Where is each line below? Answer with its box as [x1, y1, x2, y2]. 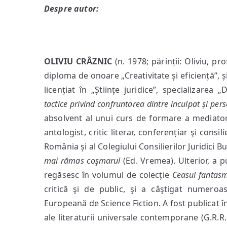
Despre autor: [44, 3, 99, 14]
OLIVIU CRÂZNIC [44, 56, 115, 67]
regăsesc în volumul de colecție [44, 169, 172, 180]
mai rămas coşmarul [44, 155, 121, 166]
